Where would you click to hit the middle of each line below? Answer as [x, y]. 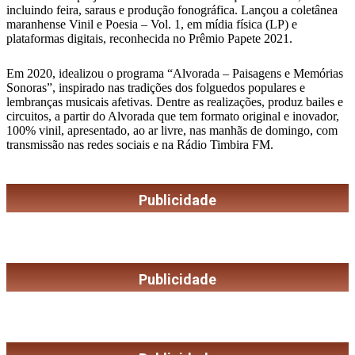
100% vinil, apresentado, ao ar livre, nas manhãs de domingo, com [172, 131]
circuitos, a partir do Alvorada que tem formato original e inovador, [173, 116]
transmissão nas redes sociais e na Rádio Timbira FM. [140, 145]
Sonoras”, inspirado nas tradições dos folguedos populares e [156, 88]
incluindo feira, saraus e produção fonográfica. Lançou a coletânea [172, 10]
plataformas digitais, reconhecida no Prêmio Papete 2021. [149, 39]
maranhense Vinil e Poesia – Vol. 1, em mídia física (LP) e [152, 25]
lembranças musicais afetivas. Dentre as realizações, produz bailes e [175, 102]
